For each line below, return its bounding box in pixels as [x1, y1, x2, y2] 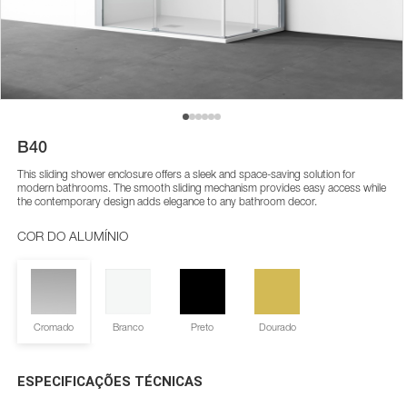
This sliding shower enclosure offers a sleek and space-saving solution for [16, 167, 355, 181]
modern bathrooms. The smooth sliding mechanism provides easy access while [16, 181, 386, 194]
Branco [112, 321, 144, 333]
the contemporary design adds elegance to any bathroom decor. [16, 194, 317, 208]
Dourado [258, 321, 296, 333]
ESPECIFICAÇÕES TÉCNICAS [16, 373, 203, 390]
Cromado [33, 321, 74, 333]
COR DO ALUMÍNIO [16, 228, 128, 243]
